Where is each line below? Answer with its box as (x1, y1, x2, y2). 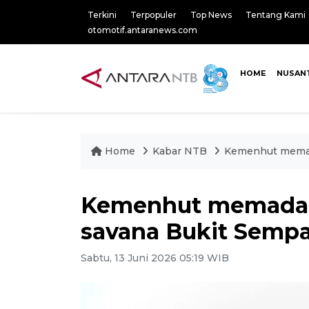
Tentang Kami (246, 10, 306, 20)
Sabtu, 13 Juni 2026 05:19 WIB (81, 252, 229, 264)
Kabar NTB (152, 145, 207, 157)
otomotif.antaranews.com (88, 25, 197, 35)
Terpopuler (130, 10, 177, 20)
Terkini (88, 10, 117, 20)
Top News (190, 10, 232, 20)
